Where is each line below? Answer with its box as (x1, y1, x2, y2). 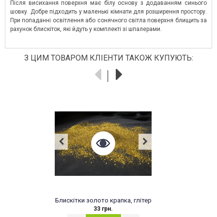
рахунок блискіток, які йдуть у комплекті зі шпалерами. (10, 26, 162, 33)
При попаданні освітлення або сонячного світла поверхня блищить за (10, 17, 207, 24)
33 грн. (93, 205, 113, 213)
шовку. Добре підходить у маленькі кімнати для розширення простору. (10, 8, 207, 15)
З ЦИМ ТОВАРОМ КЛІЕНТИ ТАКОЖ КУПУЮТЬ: (24, 53, 193, 63)
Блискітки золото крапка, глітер (55, 197, 152, 204)
